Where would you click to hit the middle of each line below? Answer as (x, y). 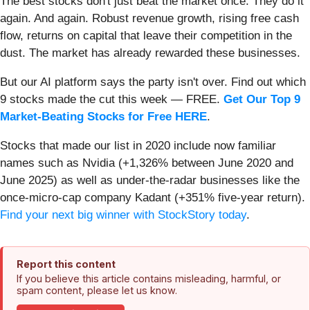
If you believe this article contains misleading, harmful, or (149, 278)
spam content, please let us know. (97, 290)
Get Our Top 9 (262, 99)
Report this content (66, 264)
